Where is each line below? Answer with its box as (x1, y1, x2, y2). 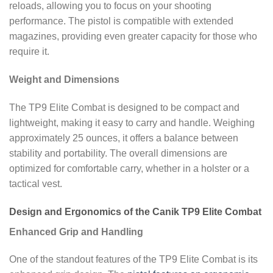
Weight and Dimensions (9, 74, 119, 85)
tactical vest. (9, 178, 62, 189)
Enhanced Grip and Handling (9, 226, 143, 237)
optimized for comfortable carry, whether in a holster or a (9, 163, 249, 174)
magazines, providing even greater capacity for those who (9, 31, 257, 42)
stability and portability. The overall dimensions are (9, 147, 227, 158)
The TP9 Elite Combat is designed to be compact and (9, 102, 239, 113)
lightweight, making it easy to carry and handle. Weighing (9, 117, 255, 128)
